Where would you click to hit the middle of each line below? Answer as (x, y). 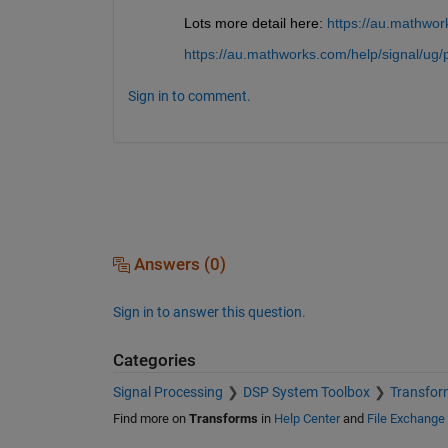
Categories (154, 360)
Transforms (223, 419)
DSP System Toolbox (306, 392)
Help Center (306, 419)
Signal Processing (167, 392)
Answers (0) (177, 264)
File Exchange (405, 419)
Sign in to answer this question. (209, 311)
